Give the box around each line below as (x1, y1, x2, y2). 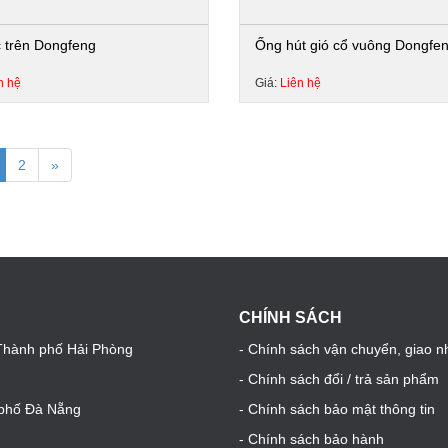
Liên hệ (279, 76, 321, 90)
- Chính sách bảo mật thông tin (239, 401, 435, 417)
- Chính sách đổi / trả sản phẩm (239, 371, 439, 387)
